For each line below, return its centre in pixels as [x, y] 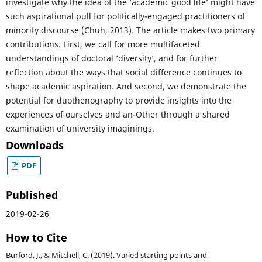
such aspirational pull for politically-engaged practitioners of [125, 16]
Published [32, 195]
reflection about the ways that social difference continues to [123, 73]
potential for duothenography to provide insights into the [118, 101]
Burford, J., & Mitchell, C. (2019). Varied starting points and [106, 256]
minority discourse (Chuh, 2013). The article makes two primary [130, 30]
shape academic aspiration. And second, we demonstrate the [126, 87]
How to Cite [36, 238]
